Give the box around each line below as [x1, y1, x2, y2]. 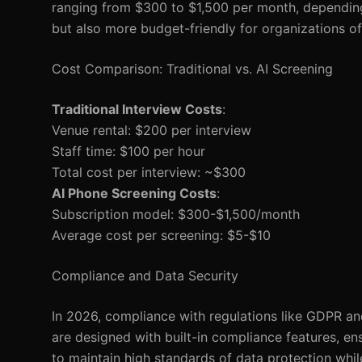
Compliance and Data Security [52, 267, 238, 284]
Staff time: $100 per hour [52, 143, 205, 159]
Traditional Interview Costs [52, 101, 222, 117]
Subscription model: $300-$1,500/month [52, 206, 300, 222]
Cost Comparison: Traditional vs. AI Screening [52, 61, 333, 77]
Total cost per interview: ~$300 [52, 164, 246, 180]
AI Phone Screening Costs [52, 185, 217, 201]
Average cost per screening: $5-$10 [52, 227, 271, 243]
